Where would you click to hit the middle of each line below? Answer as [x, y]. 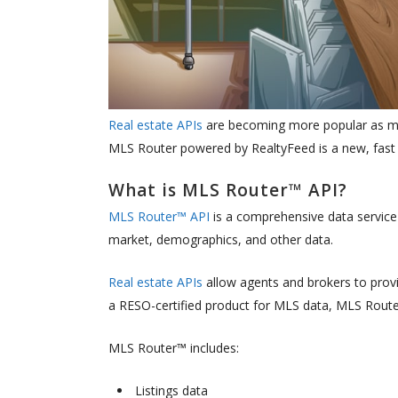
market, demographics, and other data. [221, 240]
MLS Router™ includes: [174, 348]
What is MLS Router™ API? [228, 191]
